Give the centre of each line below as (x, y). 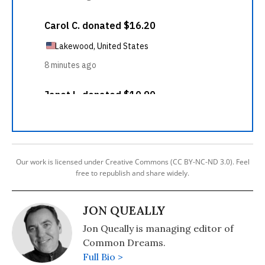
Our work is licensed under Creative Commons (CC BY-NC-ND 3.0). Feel (132, 162)
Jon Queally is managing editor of (158, 228)
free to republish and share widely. (132, 173)
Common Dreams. (124, 243)
